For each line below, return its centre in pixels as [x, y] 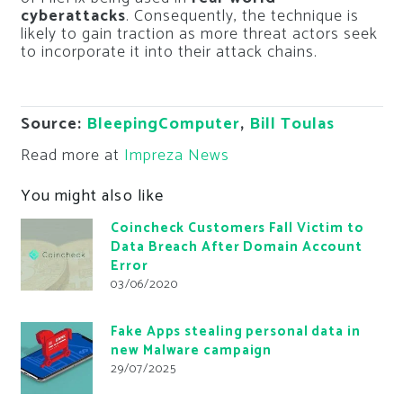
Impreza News [176, 156]
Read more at [72, 156]
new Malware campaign [192, 350]
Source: [53, 125]
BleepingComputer [163, 125]
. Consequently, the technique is [242, 17]
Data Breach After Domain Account [237, 246]
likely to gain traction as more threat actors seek [199, 35]
